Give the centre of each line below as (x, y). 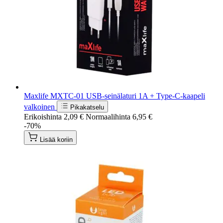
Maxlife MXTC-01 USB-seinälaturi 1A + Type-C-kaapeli (114, 96)
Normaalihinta (108, 116)
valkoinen (40, 107)
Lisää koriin (56, 139)
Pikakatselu (87, 107)
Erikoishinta (43, 116)
